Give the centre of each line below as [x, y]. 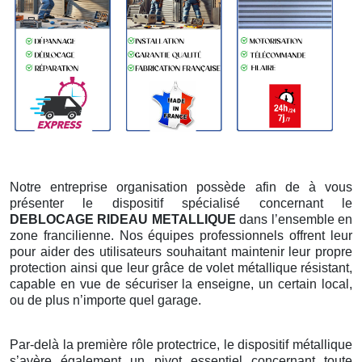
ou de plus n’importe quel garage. [105, 301]
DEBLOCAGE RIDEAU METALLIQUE [123, 220]
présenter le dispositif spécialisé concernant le [181, 204]
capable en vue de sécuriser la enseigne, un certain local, [181, 284]
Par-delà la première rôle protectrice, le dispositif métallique [181, 345]
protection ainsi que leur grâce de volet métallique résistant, [181, 268]
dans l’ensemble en [294, 220]
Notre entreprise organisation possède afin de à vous [181, 187]
